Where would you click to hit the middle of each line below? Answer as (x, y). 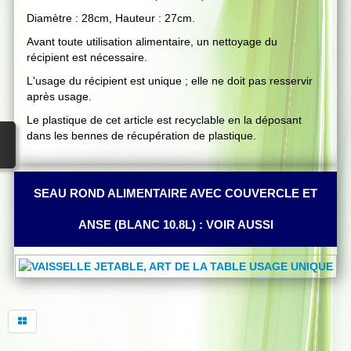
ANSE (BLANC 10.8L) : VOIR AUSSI (175, 224)
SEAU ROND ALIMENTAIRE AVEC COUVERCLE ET (175, 193)
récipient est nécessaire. (87, 57)
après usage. (59, 96)
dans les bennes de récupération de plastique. (141, 136)
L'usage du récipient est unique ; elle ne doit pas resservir (170, 81)
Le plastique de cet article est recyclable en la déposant (164, 120)
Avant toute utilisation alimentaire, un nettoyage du (152, 42)
